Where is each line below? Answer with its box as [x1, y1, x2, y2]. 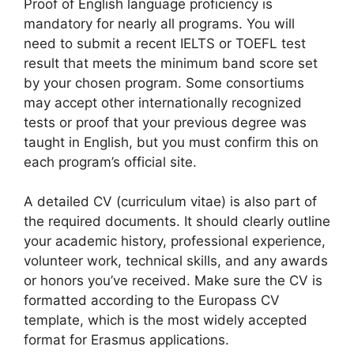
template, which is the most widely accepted [24, 312, 307, 328]
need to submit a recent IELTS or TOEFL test [24, 35, 306, 51]
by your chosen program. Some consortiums [24, 74, 304, 91]
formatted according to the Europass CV [24, 292, 280, 308]
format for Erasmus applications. [24, 332, 229, 348]
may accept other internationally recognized [24, 94, 302, 111]
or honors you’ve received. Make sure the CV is [24, 273, 322, 288]
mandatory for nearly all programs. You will [24, 15, 295, 32]
